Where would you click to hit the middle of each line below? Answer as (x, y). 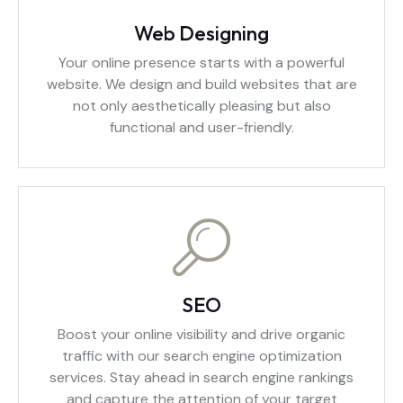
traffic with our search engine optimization (201, 356)
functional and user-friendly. (201, 127)
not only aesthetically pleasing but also (201, 106)
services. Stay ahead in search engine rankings (201, 377)
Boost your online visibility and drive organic (201, 334)
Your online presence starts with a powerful (201, 63)
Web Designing (201, 33)
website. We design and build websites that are (201, 84)
